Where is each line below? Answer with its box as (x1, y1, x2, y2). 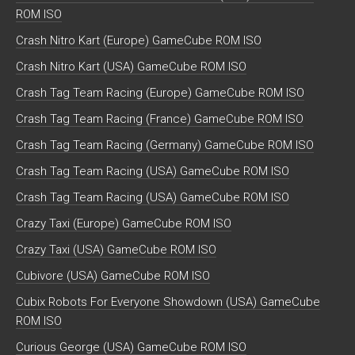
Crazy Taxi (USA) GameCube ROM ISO (16, 242, 216, 258)
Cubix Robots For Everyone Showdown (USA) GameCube (16, 295, 320, 310)
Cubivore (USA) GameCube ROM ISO (16, 269, 210, 284)
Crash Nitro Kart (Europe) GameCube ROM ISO (16, 33, 261, 48)
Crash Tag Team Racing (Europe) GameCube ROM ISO (16, 86, 304, 101)
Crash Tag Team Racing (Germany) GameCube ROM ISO (16, 138, 314, 153)
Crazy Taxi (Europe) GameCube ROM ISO (16, 216, 231, 231)
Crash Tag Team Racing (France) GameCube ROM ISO (16, 112, 303, 127)
